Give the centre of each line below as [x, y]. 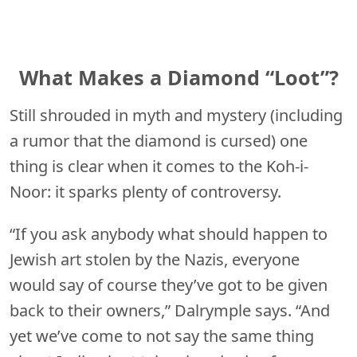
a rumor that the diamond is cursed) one [159, 140]
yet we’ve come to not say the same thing [162, 335]
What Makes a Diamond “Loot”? [178, 77]
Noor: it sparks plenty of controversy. [145, 191]
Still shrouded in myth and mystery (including [176, 115]
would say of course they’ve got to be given [169, 284]
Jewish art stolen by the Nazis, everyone [155, 259]
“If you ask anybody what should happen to [169, 233]
